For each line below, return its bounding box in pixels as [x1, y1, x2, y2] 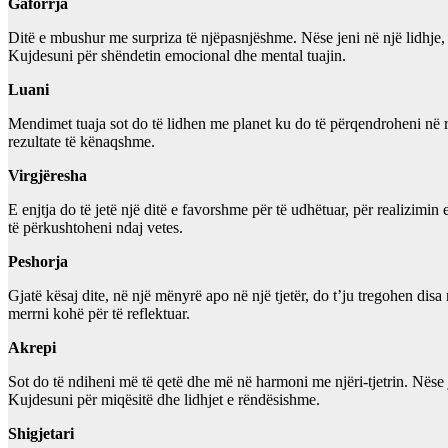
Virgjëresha [8, 167, 87, 185]
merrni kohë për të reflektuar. [8, 305, 190, 323]
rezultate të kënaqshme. [8, 133, 155, 151]
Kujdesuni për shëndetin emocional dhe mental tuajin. [8, 47, 346, 65]
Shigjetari [8, 425, 74, 443]
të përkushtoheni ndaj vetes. [8, 219, 183, 237]
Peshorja [8, 253, 68, 271]
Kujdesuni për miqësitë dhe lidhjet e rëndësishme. [8, 391, 320, 409]
